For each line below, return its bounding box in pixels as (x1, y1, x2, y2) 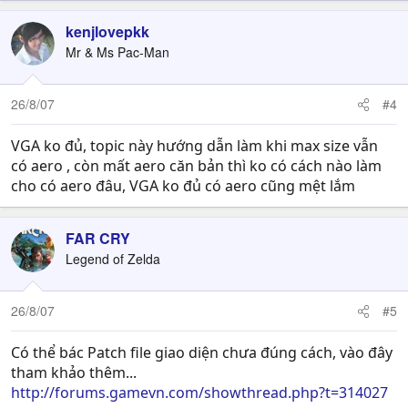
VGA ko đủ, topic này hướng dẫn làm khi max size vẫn (11, 135, 378, 156)
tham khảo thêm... (11, 362, 137, 382)
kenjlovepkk (66, 20, 149, 42)
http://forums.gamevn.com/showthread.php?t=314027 (11, 382, 388, 403)
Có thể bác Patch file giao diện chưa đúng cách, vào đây (11, 342, 393, 362)
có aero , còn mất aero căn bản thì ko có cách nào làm (11, 155, 382, 176)
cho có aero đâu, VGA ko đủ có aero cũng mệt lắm (11, 175, 355, 196)
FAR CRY (66, 227, 130, 249)
